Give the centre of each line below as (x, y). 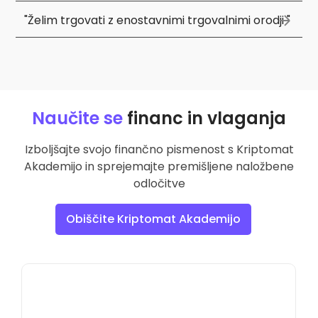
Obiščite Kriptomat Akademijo (153, 219)
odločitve (159, 183)
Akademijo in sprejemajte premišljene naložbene (159, 166)
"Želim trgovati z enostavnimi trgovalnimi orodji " (157, 20)
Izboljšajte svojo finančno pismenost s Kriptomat (159, 149)
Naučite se (77, 118)
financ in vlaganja (204, 118)
